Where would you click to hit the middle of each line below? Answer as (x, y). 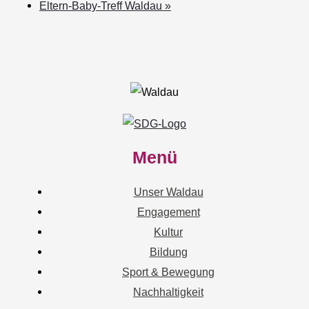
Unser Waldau (168, 191)
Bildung (168, 251)
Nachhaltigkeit (168, 291)
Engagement (168, 211)
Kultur (168, 231)
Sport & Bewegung (168, 271)
